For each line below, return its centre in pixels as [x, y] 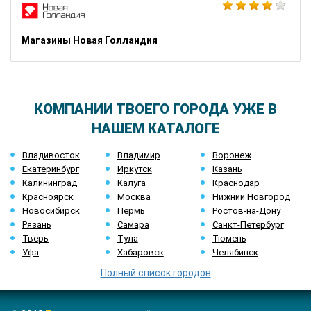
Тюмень [229, 238]
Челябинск [235, 252]
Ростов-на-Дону [246, 211]
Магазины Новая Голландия [90, 40]
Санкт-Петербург [248, 225]
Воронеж [232, 155]
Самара [133, 225]
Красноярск [48, 197]
